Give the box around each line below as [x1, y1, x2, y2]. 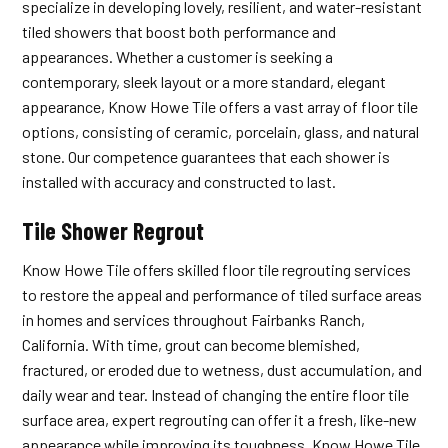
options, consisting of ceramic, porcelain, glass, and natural [22, 122, 420, 142]
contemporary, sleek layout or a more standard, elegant [22, 72, 387, 92]
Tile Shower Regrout [22, 216, 205, 246]
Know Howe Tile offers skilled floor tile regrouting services [22, 260, 412, 280]
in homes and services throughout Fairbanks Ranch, [22, 310, 366, 330]
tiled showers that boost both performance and [22, 22, 337, 42]
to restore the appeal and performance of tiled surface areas [22, 285, 423, 305]
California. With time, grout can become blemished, [22, 335, 361, 355]
